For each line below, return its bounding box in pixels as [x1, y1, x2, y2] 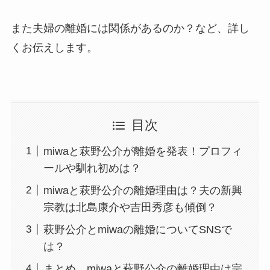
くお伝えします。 [10, 42, 98, 54]
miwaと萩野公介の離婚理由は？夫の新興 [43, 184, 242, 196]
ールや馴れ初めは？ [43, 162, 141, 174]
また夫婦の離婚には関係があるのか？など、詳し [10, 22, 250, 35]
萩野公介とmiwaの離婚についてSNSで [43, 223, 232, 236]
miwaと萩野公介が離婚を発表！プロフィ [43, 145, 242, 157]
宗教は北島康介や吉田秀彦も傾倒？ [43, 201, 217, 213]
